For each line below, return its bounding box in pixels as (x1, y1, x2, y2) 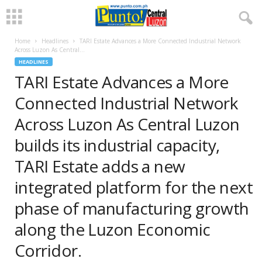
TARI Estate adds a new (15, 155, 185, 177)
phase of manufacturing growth (15, 197, 249, 219)
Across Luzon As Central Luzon (15, 113, 240, 135)
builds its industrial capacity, (15, 134, 220, 156)
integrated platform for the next (15, 176, 253, 198)
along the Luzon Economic (15, 218, 211, 240)
